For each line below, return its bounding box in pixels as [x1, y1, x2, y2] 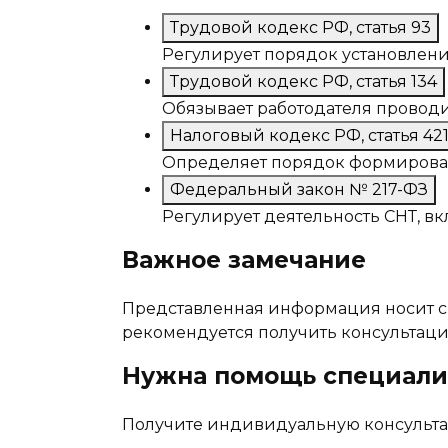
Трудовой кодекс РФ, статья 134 [170, 71, 437, 91]
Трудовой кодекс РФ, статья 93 [170, 17, 431, 37]
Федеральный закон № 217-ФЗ [170, 179, 428, 199]
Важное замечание [122, 245, 366, 274]
